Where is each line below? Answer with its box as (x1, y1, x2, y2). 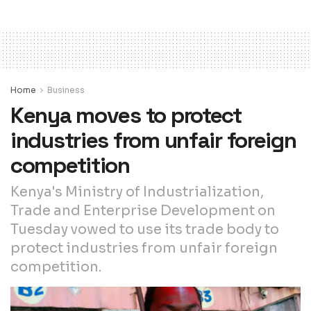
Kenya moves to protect (10, 101, 242, 129)
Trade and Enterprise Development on (10, 202, 276, 220)
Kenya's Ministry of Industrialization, (10, 183, 264, 201)
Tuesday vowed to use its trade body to (10, 221, 279, 239)
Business (47, 84, 85, 95)
